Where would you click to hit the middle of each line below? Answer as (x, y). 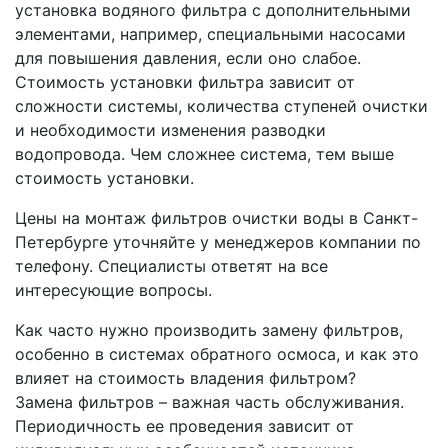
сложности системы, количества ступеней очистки (221, 106)
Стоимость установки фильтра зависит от (185, 82)
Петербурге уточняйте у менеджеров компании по (218, 242)
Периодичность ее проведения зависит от (184, 426)
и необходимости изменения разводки (170, 130)
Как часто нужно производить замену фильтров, (209, 330)
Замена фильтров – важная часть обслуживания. (209, 402)
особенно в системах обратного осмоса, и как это (217, 354)
